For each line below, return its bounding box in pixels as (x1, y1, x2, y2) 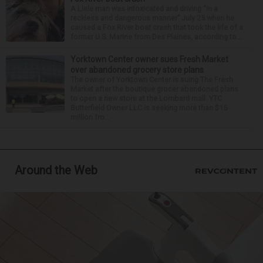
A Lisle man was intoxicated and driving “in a (70, 4, 218, 13)
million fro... (70, 113, 110, 122)
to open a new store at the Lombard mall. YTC (70, 94, 222, 103)
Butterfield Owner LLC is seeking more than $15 (70, 103, 227, 112)
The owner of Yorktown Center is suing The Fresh (70, 75, 233, 84)
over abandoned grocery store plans (70, 65, 204, 75)
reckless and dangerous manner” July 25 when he (70, 14, 234, 22)
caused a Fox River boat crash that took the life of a (70, 23, 243, 32)
